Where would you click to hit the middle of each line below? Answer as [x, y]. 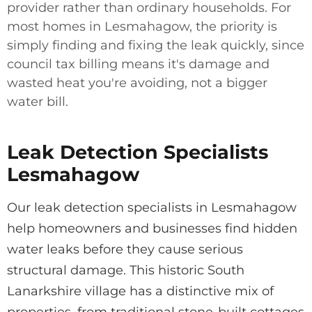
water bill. [38, 102]
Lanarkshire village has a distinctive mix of [140, 291]
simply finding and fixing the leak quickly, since [156, 46]
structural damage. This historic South [126, 270]
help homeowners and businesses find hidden [152, 228]
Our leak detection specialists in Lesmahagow [152, 207]
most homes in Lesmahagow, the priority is [142, 27]
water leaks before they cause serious [125, 249]
